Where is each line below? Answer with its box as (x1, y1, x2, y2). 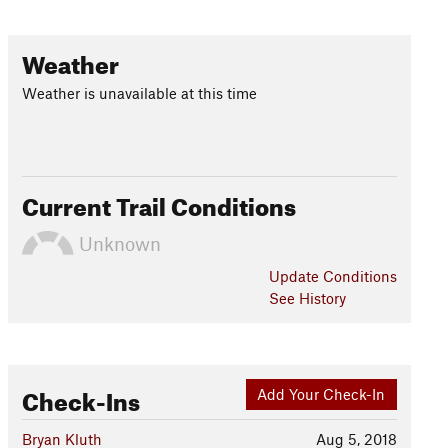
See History (268, 289, 346, 307)
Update (268, 267, 323, 285)
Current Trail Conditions (21, 184, 296, 222)
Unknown (73, 231, 161, 255)
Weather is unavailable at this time (21, 84, 257, 102)
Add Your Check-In (257, 385, 386, 404)
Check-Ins (21, 379, 140, 417)
